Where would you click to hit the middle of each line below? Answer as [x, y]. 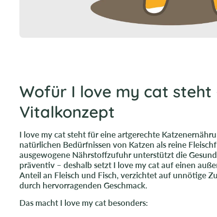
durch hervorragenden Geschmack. [83, 185]
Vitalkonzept [67, 111]
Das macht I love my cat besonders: [84, 202]
